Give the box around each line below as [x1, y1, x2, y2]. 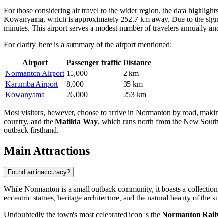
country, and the [4, 117, 55, 126]
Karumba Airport [5, 79, 58, 88]
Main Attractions [4, 144, 90, 157]
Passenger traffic [66, 58, 121, 67]
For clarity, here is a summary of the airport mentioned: [4, 40, 172, 49]
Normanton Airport [5, 69, 64, 77]
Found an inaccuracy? [8, 168, 70, 176]
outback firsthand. [4, 126, 59, 134]
